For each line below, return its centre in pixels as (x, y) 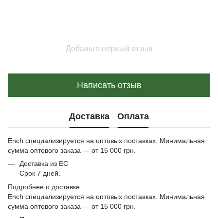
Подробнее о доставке (44, 187)
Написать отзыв (109, 85)
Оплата (133, 116)
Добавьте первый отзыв (109, 48)
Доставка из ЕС (44, 163)
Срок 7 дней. (40, 173)
